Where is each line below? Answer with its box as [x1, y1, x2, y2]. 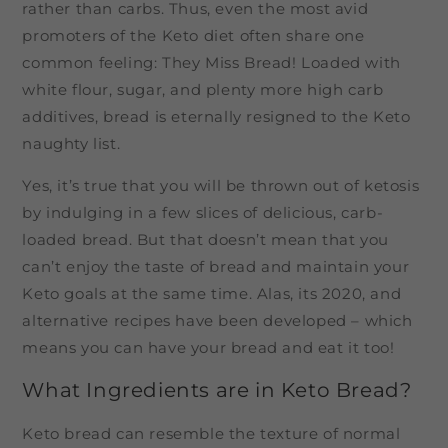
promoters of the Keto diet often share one [22, 25, 365, 45]
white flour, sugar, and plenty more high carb [22, 79, 384, 99]
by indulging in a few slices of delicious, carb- [22, 202, 384, 222]
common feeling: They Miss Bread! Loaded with [22, 52, 401, 72]
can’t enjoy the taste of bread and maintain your [22, 256, 410, 276]
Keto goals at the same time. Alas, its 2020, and [22, 283, 402, 303]
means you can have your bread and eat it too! [22, 337, 395, 357]
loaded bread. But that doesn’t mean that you [22, 229, 389, 249]
